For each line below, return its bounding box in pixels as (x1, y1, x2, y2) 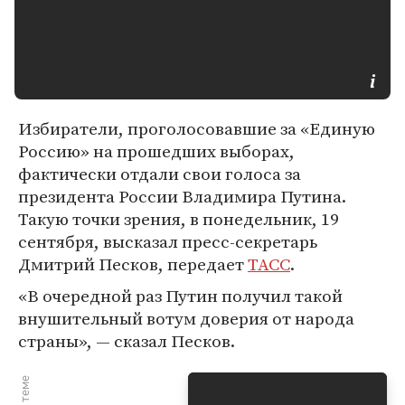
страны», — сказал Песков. (18, 329, 235, 353)
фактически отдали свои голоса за (18, 162, 301, 185)
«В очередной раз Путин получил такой (18, 284, 343, 307)
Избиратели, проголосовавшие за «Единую (18, 117, 375, 140)
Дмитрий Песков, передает (18, 252, 248, 276)
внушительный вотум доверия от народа (18, 306, 354, 330)
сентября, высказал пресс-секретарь (18, 230, 317, 253)
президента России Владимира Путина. (18, 184, 346, 208)
